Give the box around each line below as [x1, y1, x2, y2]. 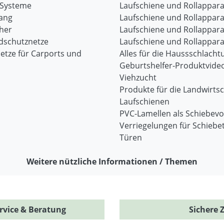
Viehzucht [119, 72, 156, 83]
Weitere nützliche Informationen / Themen [26, 156, 197, 167]
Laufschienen [119, 96, 169, 107]
